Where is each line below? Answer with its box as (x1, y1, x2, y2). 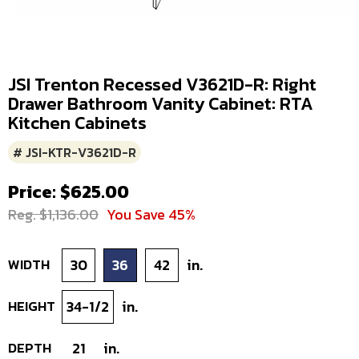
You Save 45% (107, 203, 196, 225)
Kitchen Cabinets (8, 109, 147, 136)
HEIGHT (8, 296, 55, 317)
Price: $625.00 (8, 178, 129, 205)
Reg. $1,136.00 (8, 203, 99, 225)
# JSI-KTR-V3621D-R (13, 142, 136, 162)
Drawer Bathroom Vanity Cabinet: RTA (8, 90, 313, 117)
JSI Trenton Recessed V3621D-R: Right (8, 71, 317, 98)
